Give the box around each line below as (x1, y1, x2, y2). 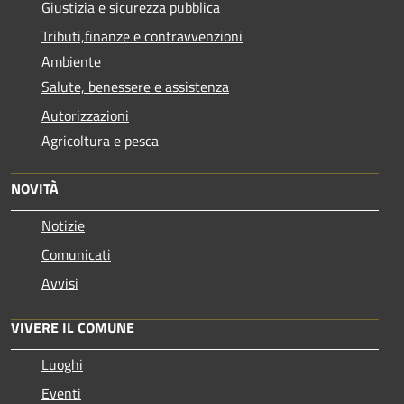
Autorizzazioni (41, 105, 129, 127)
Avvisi (41, 272, 78, 295)
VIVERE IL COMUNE (11, 317, 134, 339)
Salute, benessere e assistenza (41, 76, 229, 98)
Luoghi (41, 353, 83, 376)
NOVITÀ (11, 178, 59, 200)
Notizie (41, 215, 85, 237)
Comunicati (41, 243, 111, 266)
